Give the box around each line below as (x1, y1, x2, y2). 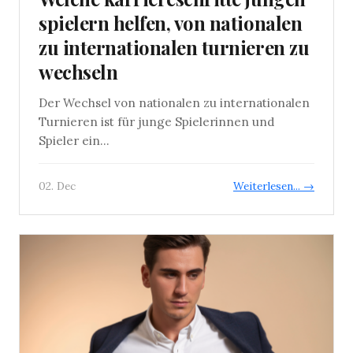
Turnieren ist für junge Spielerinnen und (39, 113, 274, 129)
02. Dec (39, 178, 76, 193)
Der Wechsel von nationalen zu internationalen (39, 95, 310, 110)
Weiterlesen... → (233, 178, 314, 193)
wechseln (39, 58, 118, 84)
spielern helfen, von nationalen (39, 9, 303, 35)
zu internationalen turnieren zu (39, 34, 310, 60)
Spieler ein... (39, 132, 110, 148)
